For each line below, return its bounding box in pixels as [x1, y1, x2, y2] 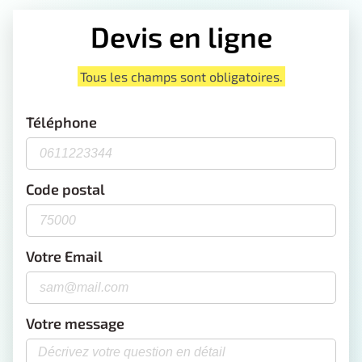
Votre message [26, 314, 124, 332]
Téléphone [26, 112, 97, 131]
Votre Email [26, 246, 103, 265]
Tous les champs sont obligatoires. [79, 69, 283, 85]
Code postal [26, 179, 105, 198]
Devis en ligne [90, 19, 272, 54]
